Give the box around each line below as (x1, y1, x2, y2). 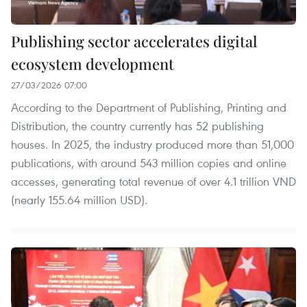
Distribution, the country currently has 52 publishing (11, 117, 264, 134)
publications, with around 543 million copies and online (11, 154, 286, 171)
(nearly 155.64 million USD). (11, 191, 147, 208)
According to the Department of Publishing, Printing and (11, 99, 286, 115)
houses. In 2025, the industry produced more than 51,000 (11, 136, 294, 152)
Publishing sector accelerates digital (11, 30, 257, 51)
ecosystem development (11, 53, 174, 74)
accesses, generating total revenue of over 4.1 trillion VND (11, 173, 296, 189)
